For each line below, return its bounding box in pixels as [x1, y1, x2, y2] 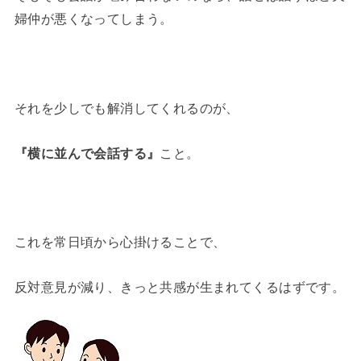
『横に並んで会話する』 [14, 145, 160, 160]
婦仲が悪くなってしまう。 [14, 11, 173, 27]
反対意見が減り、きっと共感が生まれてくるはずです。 [14, 279, 346, 294]
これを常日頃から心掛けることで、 [14, 234, 226, 250]
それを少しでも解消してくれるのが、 [14, 101, 239, 116]
